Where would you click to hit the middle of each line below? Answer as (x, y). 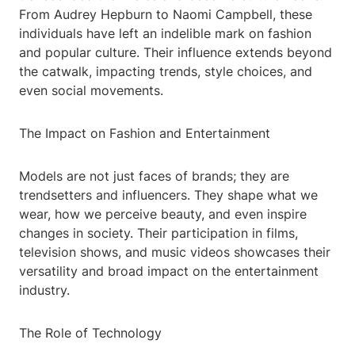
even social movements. (91, 91)
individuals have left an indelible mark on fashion (165, 34)
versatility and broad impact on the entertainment (169, 271)
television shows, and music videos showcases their (175, 252)
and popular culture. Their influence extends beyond (176, 53)
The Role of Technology (90, 333)
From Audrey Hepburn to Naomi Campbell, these (166, 15)
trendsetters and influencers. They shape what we (168, 195)
